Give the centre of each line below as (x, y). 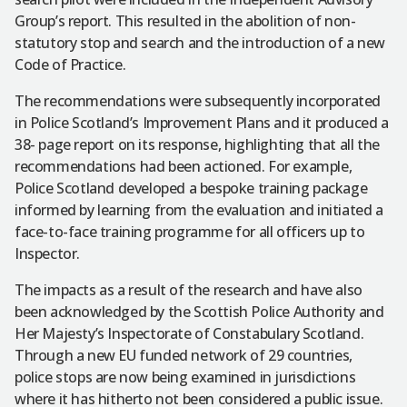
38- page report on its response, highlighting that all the (197, 145)
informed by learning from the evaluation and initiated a (199, 210)
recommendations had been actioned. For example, (184, 167)
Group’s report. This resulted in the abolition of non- (185, 21)
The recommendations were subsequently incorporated (198, 101)
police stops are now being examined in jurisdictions (185, 377)
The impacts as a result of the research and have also (189, 290)
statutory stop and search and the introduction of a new (200, 43)
